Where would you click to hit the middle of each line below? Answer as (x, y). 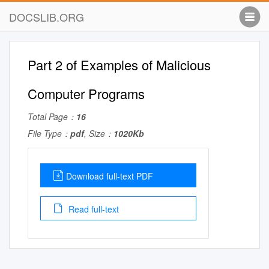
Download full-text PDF (110, 176)
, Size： (99, 133)
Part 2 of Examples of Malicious (119, 65)
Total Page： (52, 116)
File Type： (49, 133)
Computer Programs (86, 93)
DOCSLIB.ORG (47, 17)
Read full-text (92, 209)
